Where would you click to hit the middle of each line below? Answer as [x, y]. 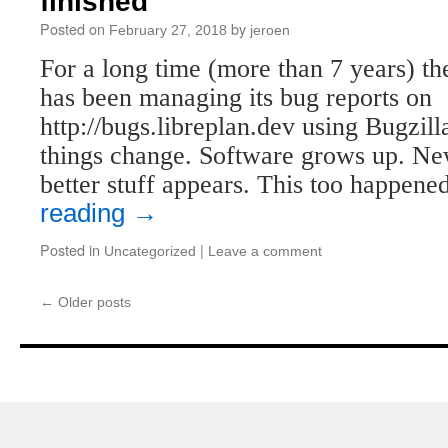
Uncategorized [150, 251]
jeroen [270, 30]
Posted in [70, 249]
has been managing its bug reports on [236, 97]
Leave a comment [265, 251]
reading [86, 213]
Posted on [72, 28]
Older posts [92, 302]
